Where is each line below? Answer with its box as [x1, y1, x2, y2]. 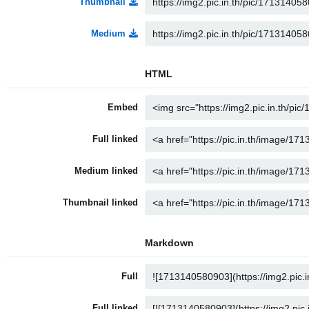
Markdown [145, 237, 194, 248]
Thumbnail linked [63, 197, 138, 208]
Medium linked [74, 165, 138, 176]
